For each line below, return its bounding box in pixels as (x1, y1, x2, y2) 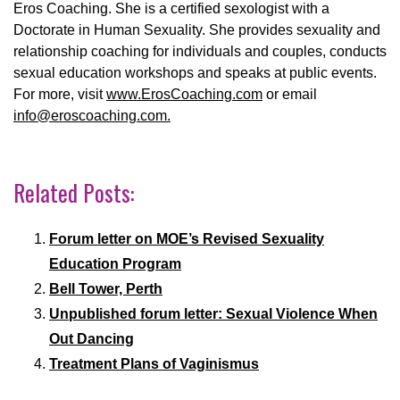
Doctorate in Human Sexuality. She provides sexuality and (13, 21, 380, 37)
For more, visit (13, 86, 106, 102)
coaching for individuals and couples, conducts (87, 43, 387, 59)
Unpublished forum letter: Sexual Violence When (49, 305, 378, 321)
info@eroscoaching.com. (13, 107, 171, 123)
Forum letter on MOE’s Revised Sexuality (49, 230, 324, 246)
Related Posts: (13, 175, 134, 209)
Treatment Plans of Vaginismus (49, 355, 259, 371)
